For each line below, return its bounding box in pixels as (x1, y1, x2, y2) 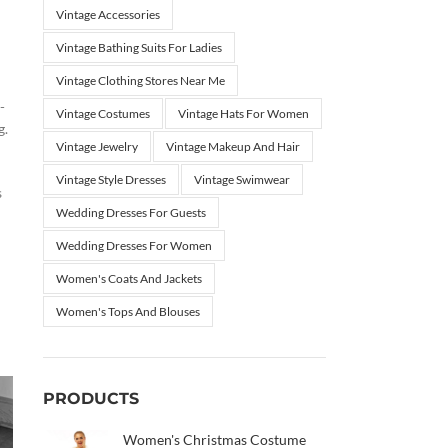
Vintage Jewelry (55, 139, 138, 154)
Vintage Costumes (55, 106, 150, 121)
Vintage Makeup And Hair (165, 139, 300, 154)
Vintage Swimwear (193, 172, 290, 187)
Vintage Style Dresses (55, 172, 166, 187)
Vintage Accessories (55, 7, 160, 22)
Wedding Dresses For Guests (55, 205, 206, 220)
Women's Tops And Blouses (55, 304, 200, 319)
